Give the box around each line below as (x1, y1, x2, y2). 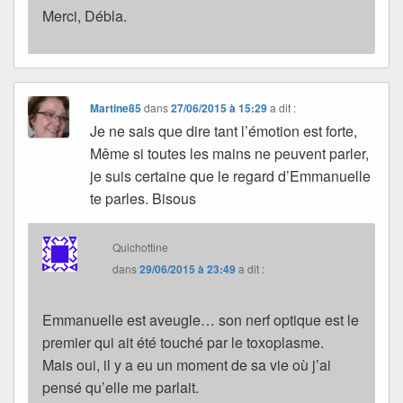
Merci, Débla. (42, 5, 127, 27)
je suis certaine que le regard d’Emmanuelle (90, 166, 372, 187)
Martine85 (90, 100, 142, 117)
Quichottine (112, 239, 169, 255)
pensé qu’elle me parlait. (42, 377, 199, 399)
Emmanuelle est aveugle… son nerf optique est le (42, 309, 359, 331)
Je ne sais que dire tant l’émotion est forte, (90, 121, 358, 142)
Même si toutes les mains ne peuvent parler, (90, 143, 370, 165)
